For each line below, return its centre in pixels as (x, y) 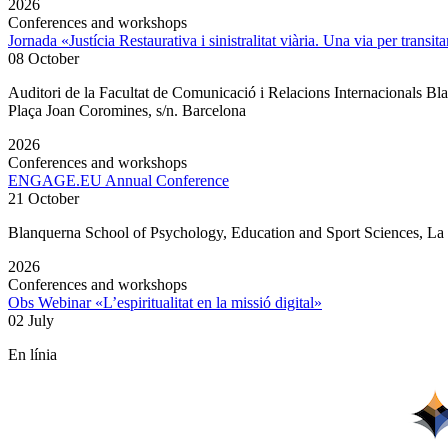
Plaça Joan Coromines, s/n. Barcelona (127, 111)
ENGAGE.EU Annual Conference (118, 181)
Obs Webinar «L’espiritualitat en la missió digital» (165, 303)
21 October (43, 199)
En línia (32, 355)
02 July (31, 321)
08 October (43, 59)
